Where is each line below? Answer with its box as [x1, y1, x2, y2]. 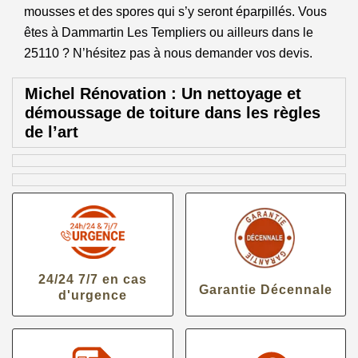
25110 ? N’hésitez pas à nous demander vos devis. [24, 46, 312, 60]
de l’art [25, 123, 78, 141]
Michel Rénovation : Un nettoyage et [25, 85, 301, 102]
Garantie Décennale [198, 283, 332, 296]
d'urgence [58, 288, 127, 302]
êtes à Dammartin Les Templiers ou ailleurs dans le [24, 26, 313, 39]
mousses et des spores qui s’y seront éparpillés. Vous [24, 5, 327, 18]
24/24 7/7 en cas [38, 272, 147, 286]
